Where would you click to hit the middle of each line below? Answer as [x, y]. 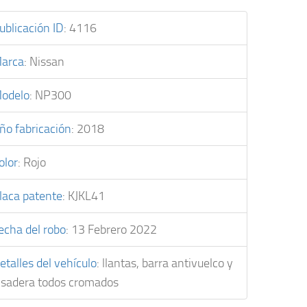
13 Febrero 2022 [114, 229]
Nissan [47, 61]
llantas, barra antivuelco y [168, 263]
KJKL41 [86, 196]
